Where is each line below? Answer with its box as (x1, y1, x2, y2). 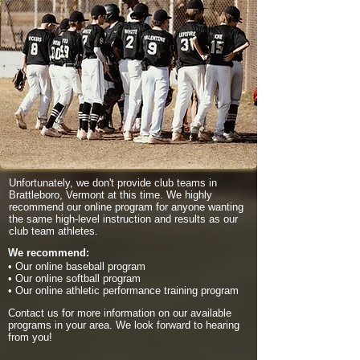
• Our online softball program (8, 272, 141, 284)
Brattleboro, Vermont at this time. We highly (9, 189, 212, 201)
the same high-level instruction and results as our (9, 213, 238, 225)
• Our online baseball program (8, 260, 145, 272)
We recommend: (8, 247, 89, 259)
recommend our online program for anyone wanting (9, 201, 243, 213)
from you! (8, 331, 52, 343)
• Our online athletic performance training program (8, 284, 239, 297)
